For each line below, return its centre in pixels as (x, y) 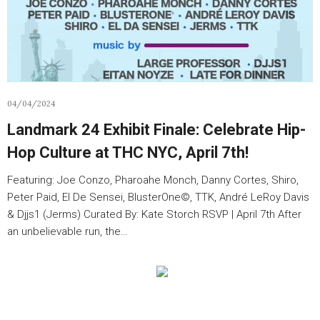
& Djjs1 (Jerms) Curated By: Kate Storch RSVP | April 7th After (154, 214)
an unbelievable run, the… (67, 231)
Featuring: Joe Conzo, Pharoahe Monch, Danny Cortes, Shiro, (153, 180)
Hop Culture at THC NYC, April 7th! (128, 152)
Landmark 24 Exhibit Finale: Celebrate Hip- (156, 130)
